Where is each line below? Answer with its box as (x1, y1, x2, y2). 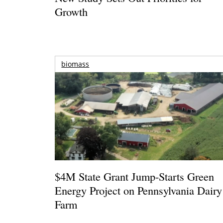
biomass (61, 59, 90, 69)
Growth (55, 3, 88, 19)
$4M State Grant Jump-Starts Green (55, 168, 215, 184)
